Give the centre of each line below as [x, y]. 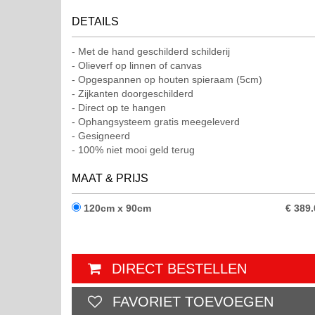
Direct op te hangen [122, 108]
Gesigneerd [104, 136]
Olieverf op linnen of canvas [140, 65]
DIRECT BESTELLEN [179, 269]
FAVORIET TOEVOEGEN [193, 302]
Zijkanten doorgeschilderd [136, 94]
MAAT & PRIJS [110, 178]
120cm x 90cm [116, 208]
